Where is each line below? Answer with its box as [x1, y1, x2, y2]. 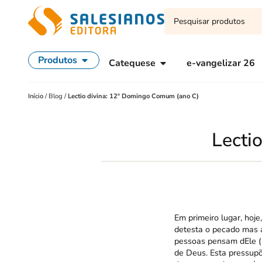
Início [28, 92, 45, 101]
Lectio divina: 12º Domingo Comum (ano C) [68, 92, 199, 101]
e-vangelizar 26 [187, 57, 255, 70]
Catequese [109, 57, 156, 70]
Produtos [38, 54, 77, 67]
